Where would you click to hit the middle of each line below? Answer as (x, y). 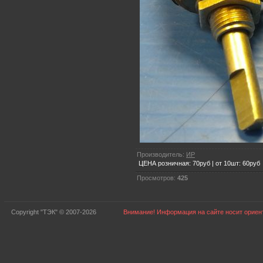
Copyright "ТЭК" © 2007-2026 (53, 212)
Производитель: (161, 154)
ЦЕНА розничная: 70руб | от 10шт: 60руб (199, 163)
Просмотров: (157, 178)
